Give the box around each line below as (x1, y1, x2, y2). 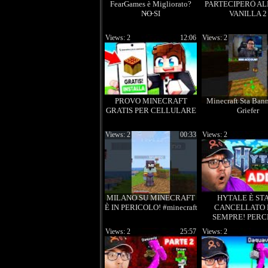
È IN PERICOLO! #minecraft (104, 203, 197, 212)
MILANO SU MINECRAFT (106, 193, 195, 202)
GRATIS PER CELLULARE (105, 106, 196, 115)
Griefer (236, 106, 259, 115)
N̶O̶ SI (141, 9, 160, 18)
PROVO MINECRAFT (114, 96, 187, 105)
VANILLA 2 (229, 9, 267, 18)
